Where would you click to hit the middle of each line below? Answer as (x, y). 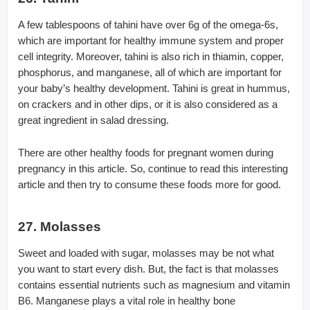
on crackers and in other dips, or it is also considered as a (148, 104)
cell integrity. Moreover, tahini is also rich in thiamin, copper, (151, 56)
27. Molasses (60, 226)
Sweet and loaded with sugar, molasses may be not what (146, 253)
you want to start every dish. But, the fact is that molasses (148, 268)
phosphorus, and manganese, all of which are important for (150, 72)
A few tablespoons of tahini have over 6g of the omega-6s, (148, 24)
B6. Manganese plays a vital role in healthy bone (127, 300)
